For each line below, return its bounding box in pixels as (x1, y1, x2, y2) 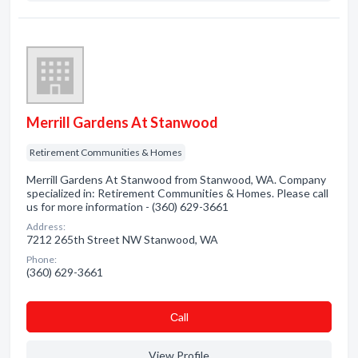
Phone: (26, 253, 57, 265)
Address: (26, 221, 66, 233)
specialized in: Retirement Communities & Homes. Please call (26, 186, 328, 200)
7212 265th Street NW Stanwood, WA (26, 233, 218, 246)
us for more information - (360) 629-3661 (26, 200, 229, 213)
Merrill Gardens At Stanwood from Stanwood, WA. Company (26, 173, 326, 186)
